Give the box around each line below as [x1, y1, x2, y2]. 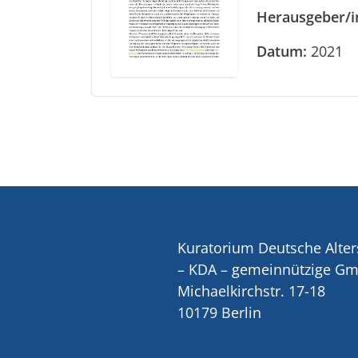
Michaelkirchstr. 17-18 [177, 281, 325, 301]
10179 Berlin [177, 303, 261, 323]
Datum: [256, 42, 307, 62]
